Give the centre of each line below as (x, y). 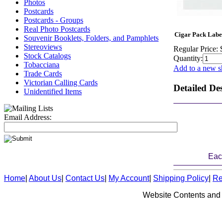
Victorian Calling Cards (61, 83)
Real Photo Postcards (57, 29)
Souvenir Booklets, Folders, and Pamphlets (91, 38)
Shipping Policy (181, 178)
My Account (129, 178)
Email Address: (28, 117)
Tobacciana (42, 65)
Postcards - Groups (54, 20)
